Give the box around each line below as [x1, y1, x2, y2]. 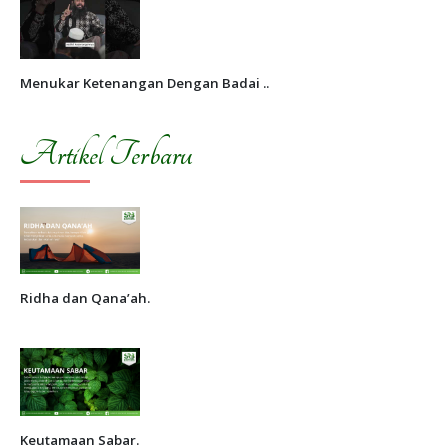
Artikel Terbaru [20, 135, 192, 173]
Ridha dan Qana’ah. [20, 289, 150, 308]
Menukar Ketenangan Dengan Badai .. [20, 73, 269, 92]
